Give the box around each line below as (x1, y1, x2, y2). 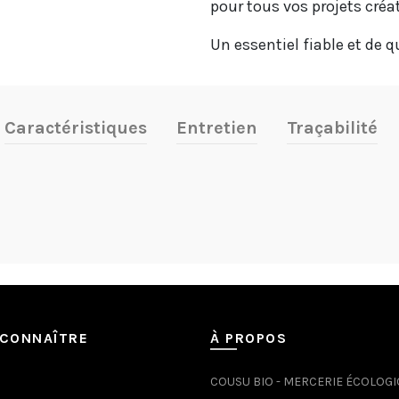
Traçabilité (287, 118, 378, 138)
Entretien (176, 118, 257, 138)
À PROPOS (210, 330, 287, 346)
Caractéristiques (4, 118, 147, 138)
